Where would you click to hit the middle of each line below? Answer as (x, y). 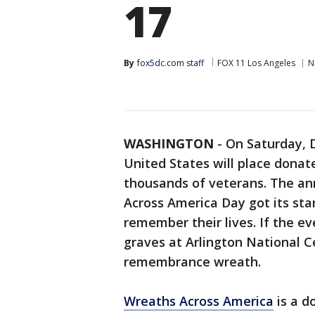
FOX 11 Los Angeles (256, 63)
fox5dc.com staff (171, 63)
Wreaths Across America (199, 301)
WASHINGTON (169, 143)
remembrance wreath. (192, 262)
